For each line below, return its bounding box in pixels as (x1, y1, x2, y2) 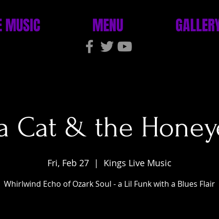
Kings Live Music (104, 157, 172, 169)
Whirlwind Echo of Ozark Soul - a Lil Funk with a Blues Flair (4, 178, 215, 189)
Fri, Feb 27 (47, 157, 89, 169)
